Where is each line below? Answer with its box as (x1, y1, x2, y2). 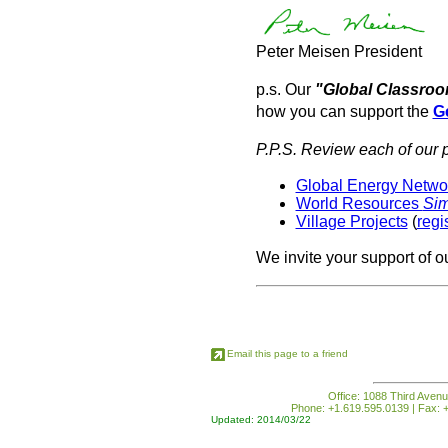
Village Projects (295, 213, 408, 230)
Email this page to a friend (227, 348, 348, 359)
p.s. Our (255, 81, 311, 98)
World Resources (295, 195, 423, 212)
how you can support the (255, 103, 433, 120)
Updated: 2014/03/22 (211, 413, 311, 425)
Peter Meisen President (255, 43, 422, 60)
